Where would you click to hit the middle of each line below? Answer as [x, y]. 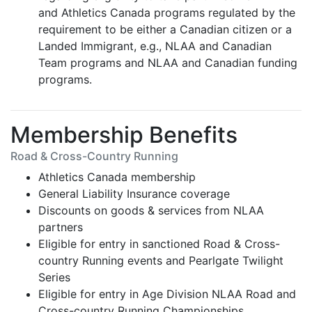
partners [61, 227]
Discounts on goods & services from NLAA [151, 210]
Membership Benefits [124, 135]
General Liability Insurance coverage [134, 194]
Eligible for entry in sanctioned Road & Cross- [159, 244]
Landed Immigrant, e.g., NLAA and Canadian [155, 46]
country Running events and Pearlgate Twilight [161, 260]
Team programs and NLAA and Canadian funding [168, 63]
